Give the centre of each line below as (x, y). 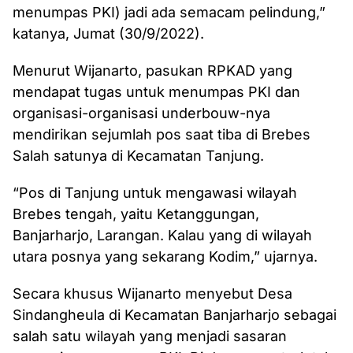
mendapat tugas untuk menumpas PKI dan (156, 92)
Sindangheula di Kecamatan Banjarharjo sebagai (175, 315)
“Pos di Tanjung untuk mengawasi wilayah (155, 193)
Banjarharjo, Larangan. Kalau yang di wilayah (162, 236)
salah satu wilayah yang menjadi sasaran (150, 336)
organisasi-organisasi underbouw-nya (141, 113)
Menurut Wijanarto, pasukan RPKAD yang (152, 71)
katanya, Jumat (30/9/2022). (108, 34)
